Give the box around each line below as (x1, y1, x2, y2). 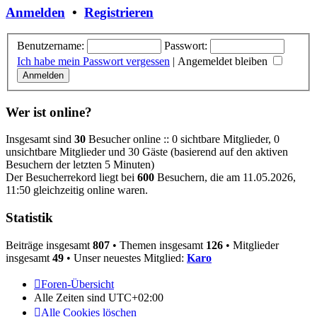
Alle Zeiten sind (34, 291, 108, 304)
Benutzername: (17, 39, 84, 52)
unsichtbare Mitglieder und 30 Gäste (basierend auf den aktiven (6, 146, 288, 158)
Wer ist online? (6, 104, 92, 120)
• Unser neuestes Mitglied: (64, 251, 187, 264)
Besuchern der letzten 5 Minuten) (6, 158, 154, 171)
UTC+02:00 (108, 291, 163, 304)
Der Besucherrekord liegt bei (6, 171, 137, 184)
